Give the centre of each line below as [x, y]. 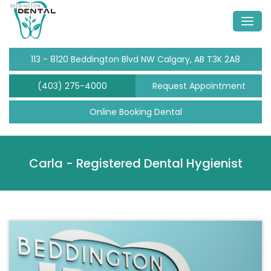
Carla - [52, 163]
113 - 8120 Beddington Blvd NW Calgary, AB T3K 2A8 [135, 59]
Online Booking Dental [135, 112]
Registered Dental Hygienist [159, 163]
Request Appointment [199, 86]
